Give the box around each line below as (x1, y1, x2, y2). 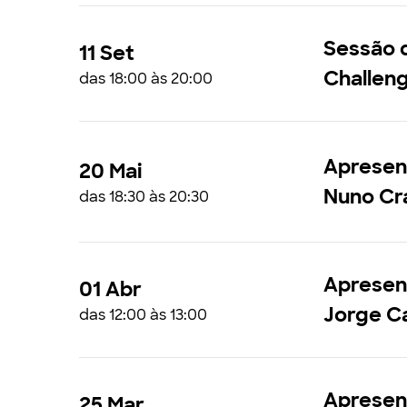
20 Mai (79, 157, 142, 184)
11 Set (79, 39, 134, 66)
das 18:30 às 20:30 (79, 186, 209, 206)
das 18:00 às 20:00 (79, 68, 213, 88)
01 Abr (79, 275, 142, 303)
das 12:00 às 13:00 (79, 304, 207, 324)
